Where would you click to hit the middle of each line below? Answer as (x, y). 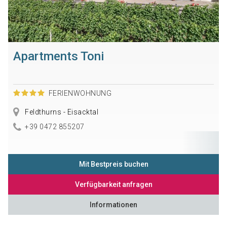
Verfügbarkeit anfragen (113, 184)
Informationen (113, 204)
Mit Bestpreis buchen (113, 164)
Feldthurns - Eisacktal (61, 112)
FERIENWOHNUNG (80, 93)
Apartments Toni (58, 56)
